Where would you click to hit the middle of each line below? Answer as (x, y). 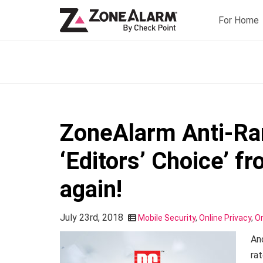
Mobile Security (167, 218)
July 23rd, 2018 (92, 218)
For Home (239, 20)
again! (91, 189)
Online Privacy (225, 218)
